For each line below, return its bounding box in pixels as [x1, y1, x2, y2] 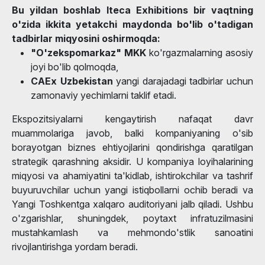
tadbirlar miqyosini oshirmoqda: [12, 32, 160, 44]
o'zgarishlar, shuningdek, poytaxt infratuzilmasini [12, 212, 253, 224]
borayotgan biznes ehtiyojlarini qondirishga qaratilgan [12, 141, 253, 153]
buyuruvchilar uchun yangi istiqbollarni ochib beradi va [12, 183, 253, 196]
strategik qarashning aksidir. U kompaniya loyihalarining [12, 155, 253, 167]
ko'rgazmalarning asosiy [146, 46, 253, 59]
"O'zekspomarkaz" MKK [31, 46, 146, 59]
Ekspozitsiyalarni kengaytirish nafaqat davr [12, 112, 253, 125]
